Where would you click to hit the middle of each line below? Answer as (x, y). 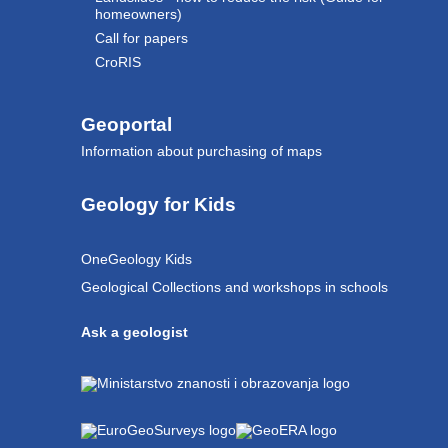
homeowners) (138, 14)
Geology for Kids (158, 205)
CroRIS (117, 62)
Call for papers (141, 38)
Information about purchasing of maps (201, 151)
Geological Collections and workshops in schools (234, 287)
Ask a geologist (134, 331)
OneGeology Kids (136, 259)
